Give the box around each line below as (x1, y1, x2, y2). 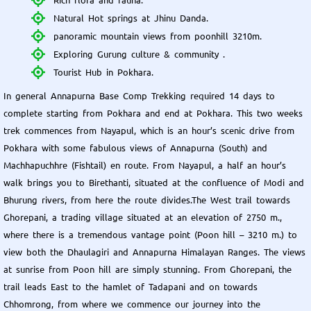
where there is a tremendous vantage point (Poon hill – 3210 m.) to (3, 228, 297, 240)
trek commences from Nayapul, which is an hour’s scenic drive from (3, 124, 294, 136)
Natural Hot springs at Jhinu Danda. (53, 11, 208, 24)
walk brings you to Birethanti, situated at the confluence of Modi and (3, 176, 304, 188)
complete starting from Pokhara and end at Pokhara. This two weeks (3, 106, 303, 119)
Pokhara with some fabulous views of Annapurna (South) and (3, 141, 267, 153)
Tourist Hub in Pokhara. (53, 65, 153, 78)
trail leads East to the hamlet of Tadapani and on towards (3, 280, 258, 292)
